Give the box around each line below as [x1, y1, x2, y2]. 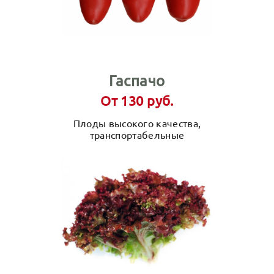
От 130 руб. [100, 92, 174, 108]
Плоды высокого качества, [73, 117, 201, 129]
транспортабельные [89, 128, 185, 141]
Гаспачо [109, 72, 165, 89]
